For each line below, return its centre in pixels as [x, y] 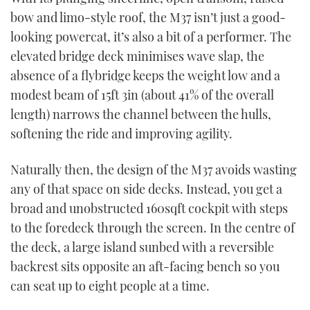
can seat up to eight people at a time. [110, 285]
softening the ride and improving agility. [121, 134]
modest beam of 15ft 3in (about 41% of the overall [142, 95]
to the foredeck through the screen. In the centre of [153, 227]
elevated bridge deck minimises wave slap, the [137, 56]
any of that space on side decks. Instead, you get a [146, 189]
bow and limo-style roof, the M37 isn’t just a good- [148, 18]
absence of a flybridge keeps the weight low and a [145, 76]
